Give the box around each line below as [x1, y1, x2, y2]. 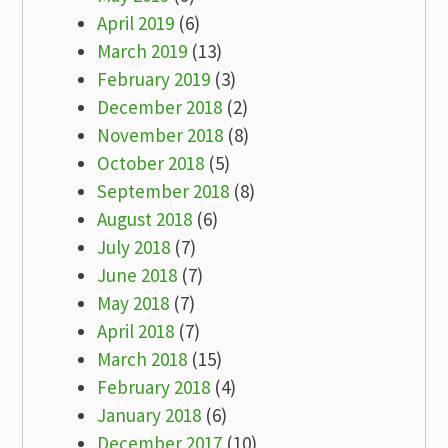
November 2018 [97, 122, 224, 147]
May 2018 [97, 290, 170, 315]
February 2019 [97, 66, 211, 91]
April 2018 [97, 318, 175, 343]
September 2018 [97, 178, 230, 203]
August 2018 [97, 206, 193, 231]
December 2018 [97, 94, 223, 119]
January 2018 [97, 402, 202, 427]
